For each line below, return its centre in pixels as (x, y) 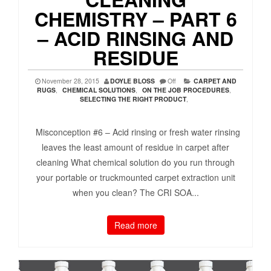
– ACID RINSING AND (135, 38)
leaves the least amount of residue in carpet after (135, 147)
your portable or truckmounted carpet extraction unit (135, 178)
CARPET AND (215, 81)
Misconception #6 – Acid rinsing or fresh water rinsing (135, 132)
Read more (135, 225)
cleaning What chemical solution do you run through (135, 162)
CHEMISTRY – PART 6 (135, 19)
